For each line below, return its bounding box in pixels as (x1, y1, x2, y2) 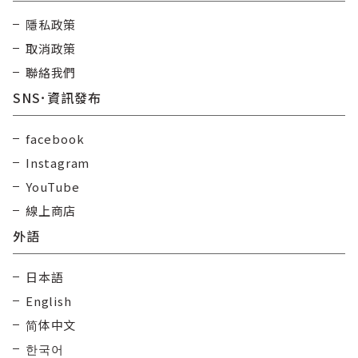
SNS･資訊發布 (13, 87, 101, 107)
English (26, 292, 72, 309)
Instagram (26, 153, 90, 171)
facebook (26, 129, 85, 147)
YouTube (26, 177, 80, 195)
